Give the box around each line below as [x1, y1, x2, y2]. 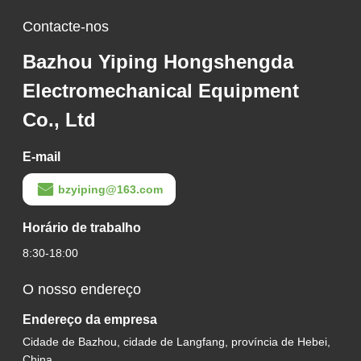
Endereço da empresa [22, 313, 157, 327]
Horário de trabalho [22, 221, 141, 235]
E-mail [22, 150, 60, 164]
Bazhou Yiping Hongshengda [22, 51, 293, 73]
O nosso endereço [22, 281, 141, 298]
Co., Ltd [22, 109, 96, 131]
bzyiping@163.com [57, 183, 163, 197]
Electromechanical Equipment [22, 80, 299, 102]
